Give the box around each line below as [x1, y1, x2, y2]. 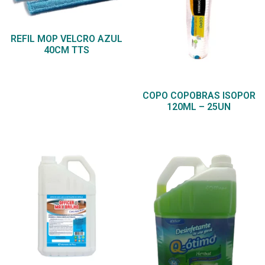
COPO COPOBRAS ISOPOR [142, 90, 256, 102]
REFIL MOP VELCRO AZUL [10, 33, 122, 45]
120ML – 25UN [167, 101, 231, 113]
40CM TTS [43, 44, 89, 56]
